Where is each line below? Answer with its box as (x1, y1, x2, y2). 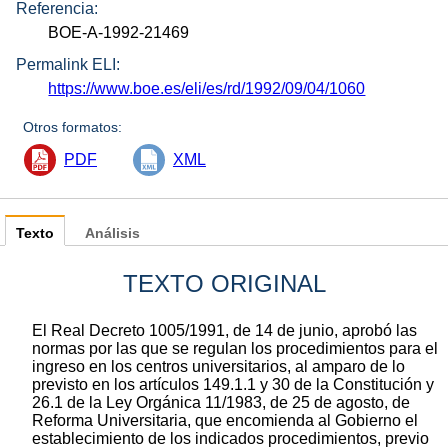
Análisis (85, 226, 140, 242)
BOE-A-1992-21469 (48, 23, 190, 41)
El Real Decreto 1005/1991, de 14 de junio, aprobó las (32, 322, 417, 340)
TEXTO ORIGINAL (122, 270, 326, 298)
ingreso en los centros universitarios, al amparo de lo (32, 358, 405, 376)
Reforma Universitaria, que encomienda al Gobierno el (32, 412, 418, 430)
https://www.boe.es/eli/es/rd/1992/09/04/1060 (48, 80, 366, 98)
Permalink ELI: (16, 56, 120, 74)
